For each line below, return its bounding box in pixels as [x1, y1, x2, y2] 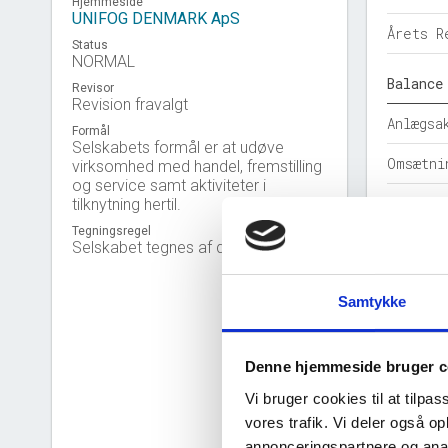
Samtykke [337, 292, 407, 310]
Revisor [72, 81, 114, 95]
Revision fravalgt [72, 95, 188, 114]
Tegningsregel [72, 224, 151, 238]
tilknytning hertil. [72, 195, 181, 214]
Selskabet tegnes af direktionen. [72, 238, 297, 257]
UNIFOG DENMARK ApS [72, 9, 240, 28]
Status [72, 38, 108, 52]
